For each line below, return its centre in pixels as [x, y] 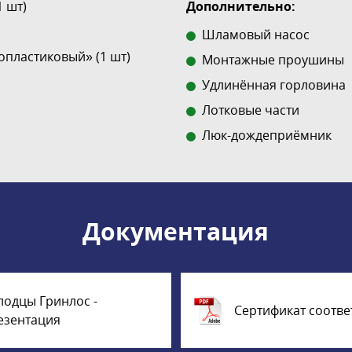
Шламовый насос [255, 34]
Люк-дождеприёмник [266, 135]
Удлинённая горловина [273, 84]
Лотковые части [250, 110]
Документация [176, 231]
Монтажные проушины [273, 59]
